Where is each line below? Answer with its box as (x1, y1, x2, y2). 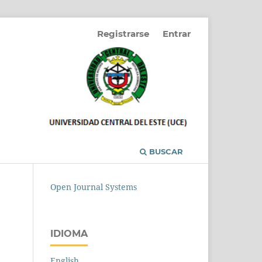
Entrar (163, 27, 191, 39)
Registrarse (97, 27, 150, 39)
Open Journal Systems (50, 181, 137, 192)
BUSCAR (147, 147, 183, 156)
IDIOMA (50, 228, 88, 239)
